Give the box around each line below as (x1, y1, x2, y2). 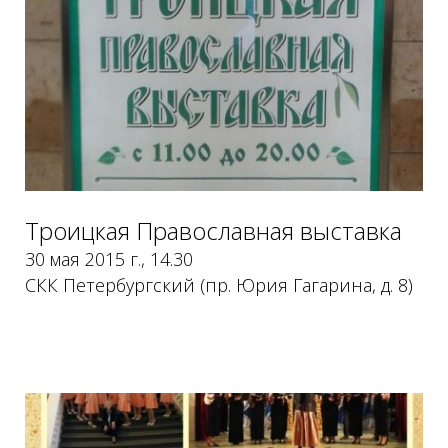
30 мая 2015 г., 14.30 (24, 246, 193, 271)
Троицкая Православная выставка (24, 213, 402, 247)
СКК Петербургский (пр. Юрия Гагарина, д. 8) (24, 272, 413, 297)
